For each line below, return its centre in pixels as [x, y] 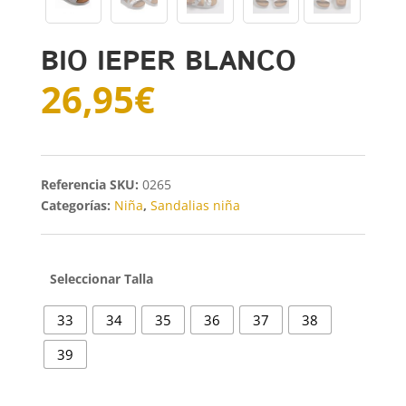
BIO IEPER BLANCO [168, 62]
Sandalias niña [195, 205]
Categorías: [77, 205]
